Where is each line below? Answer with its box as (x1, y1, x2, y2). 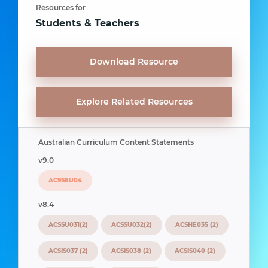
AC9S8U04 (48, 176, 82, 184)
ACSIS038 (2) (111, 247, 151, 255)
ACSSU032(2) (111, 221, 152, 229)
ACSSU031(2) (48, 221, 88, 229)
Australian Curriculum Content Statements (38, 138, 194, 147)
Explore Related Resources (75, 96, 193, 107)
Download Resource (90, 56, 178, 67)
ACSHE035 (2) (175, 221, 218, 229)
